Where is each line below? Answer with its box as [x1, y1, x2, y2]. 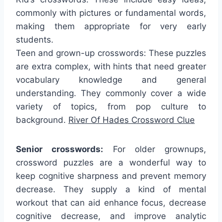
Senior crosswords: [16, 144, 104, 155]
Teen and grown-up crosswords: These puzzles [16, 48, 206, 58]
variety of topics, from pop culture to [16, 102, 206, 112]
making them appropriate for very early [16, 21, 206, 32]
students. [16, 35, 54, 45]
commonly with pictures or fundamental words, [16, 8, 206, 18]
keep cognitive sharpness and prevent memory [16, 171, 206, 181]
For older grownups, [103, 144, 206, 155]
